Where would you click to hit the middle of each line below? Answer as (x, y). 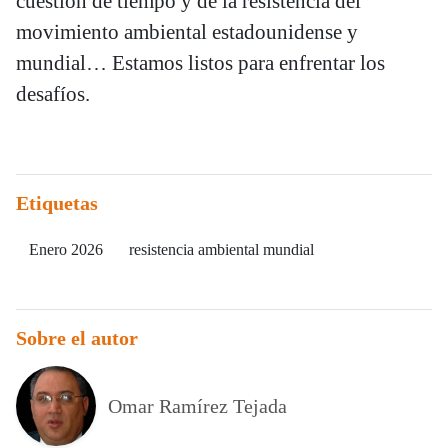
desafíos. (53, 94)
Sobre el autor (77, 338)
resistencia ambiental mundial (221, 250)
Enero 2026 (66, 250)
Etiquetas (57, 203)
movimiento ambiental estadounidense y (187, 32)
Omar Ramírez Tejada (197, 406)
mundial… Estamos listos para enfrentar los (200, 63)
